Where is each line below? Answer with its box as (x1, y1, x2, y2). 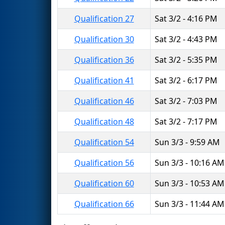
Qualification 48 (74, 116, 134, 127)
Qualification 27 (74, 13, 134, 24)
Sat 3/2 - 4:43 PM (155, 33, 217, 45)
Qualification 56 (74, 157, 134, 168)
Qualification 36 (74, 54, 134, 65)
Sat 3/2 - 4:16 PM (155, 13, 217, 24)
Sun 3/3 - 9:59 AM (155, 136, 220, 148)
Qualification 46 (74, 95, 134, 106)
